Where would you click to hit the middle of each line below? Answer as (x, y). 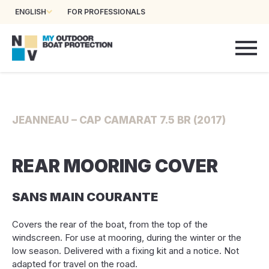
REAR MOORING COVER (115, 166)
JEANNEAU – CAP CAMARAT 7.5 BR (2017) (119, 120)
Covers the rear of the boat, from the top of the (110, 224)
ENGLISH (31, 12)
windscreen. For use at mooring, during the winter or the (127, 237)
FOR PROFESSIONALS (106, 12)
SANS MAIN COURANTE (85, 197)
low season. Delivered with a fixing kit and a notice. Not (125, 251)
